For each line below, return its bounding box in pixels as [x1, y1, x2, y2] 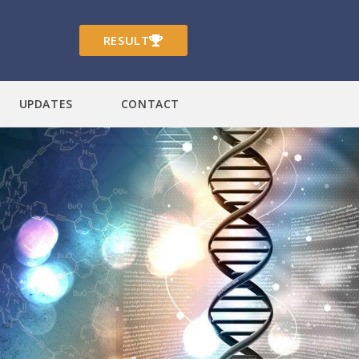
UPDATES [18, 96, 73, 112]
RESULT [103, 32, 150, 49]
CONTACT [120, 96, 179, 112]
